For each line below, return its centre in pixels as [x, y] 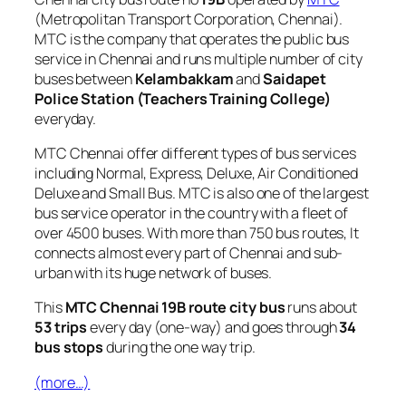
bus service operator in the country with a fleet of [191, 213]
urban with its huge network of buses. [154, 273]
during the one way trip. [179, 348]
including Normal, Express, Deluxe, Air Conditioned [196, 174]
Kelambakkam [184, 78]
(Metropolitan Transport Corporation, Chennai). [189, 19]
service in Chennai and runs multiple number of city [198, 58]
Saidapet [295, 78]
